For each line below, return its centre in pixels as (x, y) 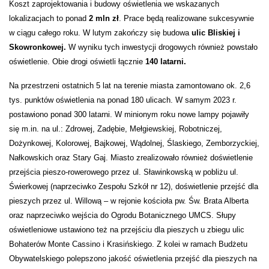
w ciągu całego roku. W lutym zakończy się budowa (100, 33)
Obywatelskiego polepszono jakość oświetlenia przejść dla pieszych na (133, 259)
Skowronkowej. (39, 47)
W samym (193, 100)
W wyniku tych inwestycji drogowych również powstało (163, 47)
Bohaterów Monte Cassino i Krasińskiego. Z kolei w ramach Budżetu (128, 244)
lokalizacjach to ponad (49, 19)
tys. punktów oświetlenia (53, 100)
